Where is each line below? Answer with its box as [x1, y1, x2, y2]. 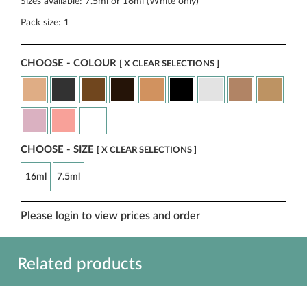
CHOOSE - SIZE [21, 145, 97, 155]
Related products [17, 256, 142, 273]
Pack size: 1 [21, 18, 69, 27]
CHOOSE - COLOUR [21, 58, 119, 69]
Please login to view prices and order [21, 210, 200, 221]
